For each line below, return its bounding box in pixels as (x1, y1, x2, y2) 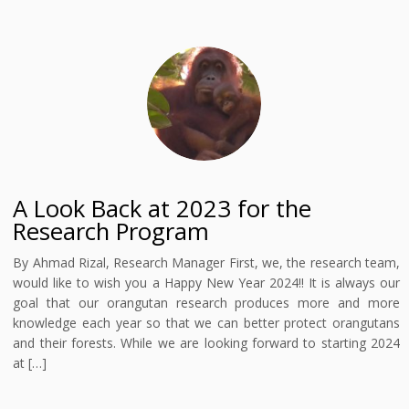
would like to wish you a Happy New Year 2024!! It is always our (13, 274, 400, 291)
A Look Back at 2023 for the (13, 193, 312, 225)
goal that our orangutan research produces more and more (13, 294, 400, 311)
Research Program (13, 215, 210, 247)
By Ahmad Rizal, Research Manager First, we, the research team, (13, 254, 400, 271)
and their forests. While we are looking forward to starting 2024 (13, 334, 400, 351)
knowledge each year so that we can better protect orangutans (13, 314, 400, 331)
